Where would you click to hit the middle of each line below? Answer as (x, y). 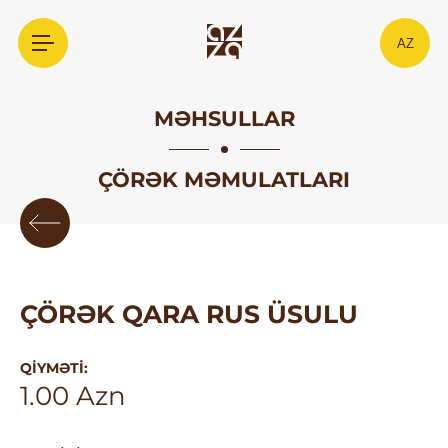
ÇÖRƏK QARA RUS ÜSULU (189, 314)
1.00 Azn (73, 396)
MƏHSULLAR (224, 119)
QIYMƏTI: (54, 368)
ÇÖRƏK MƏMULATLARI (224, 179)
